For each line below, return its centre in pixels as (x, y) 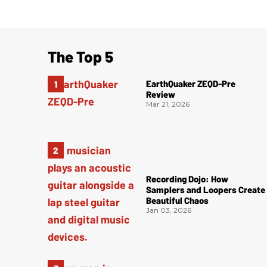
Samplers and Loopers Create (206, 189)
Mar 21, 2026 (168, 104)
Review (161, 94)
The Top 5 (80, 57)
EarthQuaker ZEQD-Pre (191, 83)
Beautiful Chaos (178, 200)
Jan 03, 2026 (169, 210)
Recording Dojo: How (187, 178)
